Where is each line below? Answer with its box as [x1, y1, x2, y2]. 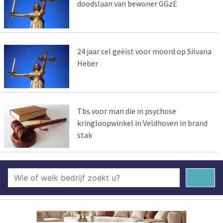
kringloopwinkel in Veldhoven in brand [77, 117, 208, 128]
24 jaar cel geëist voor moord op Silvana [77, 46, 212, 56]
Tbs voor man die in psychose [77, 106, 176, 116]
